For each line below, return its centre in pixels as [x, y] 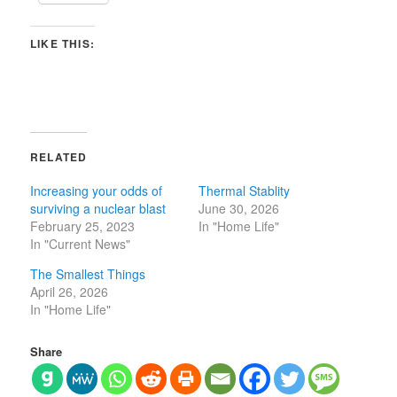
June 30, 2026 [239, 208]
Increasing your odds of [97, 190]
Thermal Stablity [244, 190]
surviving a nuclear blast [98, 208]
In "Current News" [81, 243]
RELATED [59, 156]
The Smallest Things [88, 273]
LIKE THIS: [63, 43]
